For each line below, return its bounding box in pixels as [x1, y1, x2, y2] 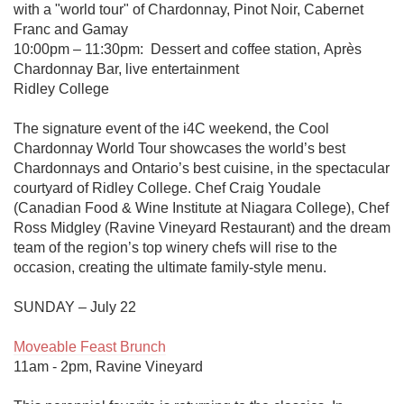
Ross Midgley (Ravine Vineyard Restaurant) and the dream [14, 220, 390, 235]
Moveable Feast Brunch [14, 339, 166, 354]
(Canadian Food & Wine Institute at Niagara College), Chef [14, 200, 389, 216]
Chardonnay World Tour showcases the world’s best [14, 141, 345, 156]
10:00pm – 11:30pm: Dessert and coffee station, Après [14, 41, 362, 57]
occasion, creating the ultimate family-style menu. [14, 260, 326, 275]
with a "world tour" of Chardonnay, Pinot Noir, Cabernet [14, 2, 363, 17]
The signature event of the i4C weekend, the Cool [14, 121, 329, 136]
